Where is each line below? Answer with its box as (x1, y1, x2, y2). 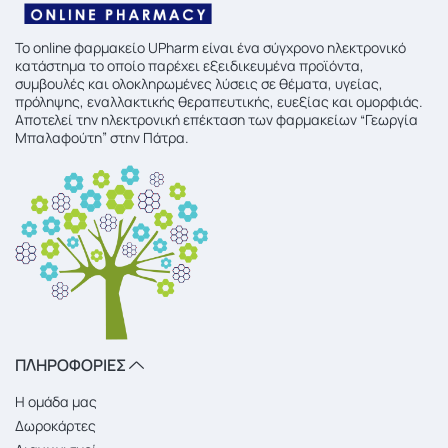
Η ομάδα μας (15, 392, 97, 411)
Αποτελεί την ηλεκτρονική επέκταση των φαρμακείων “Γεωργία (15, 110, 418, 129)
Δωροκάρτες (15, 416, 96, 435)
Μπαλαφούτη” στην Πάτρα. (15, 128, 189, 147)
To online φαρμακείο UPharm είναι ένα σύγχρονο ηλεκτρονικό (15, 38, 406, 57)
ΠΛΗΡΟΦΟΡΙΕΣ (15, 354, 129, 376)
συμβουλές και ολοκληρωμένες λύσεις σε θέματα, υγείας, (15, 74, 383, 93)
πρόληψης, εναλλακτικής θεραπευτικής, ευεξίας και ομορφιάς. (15, 92, 423, 111)
